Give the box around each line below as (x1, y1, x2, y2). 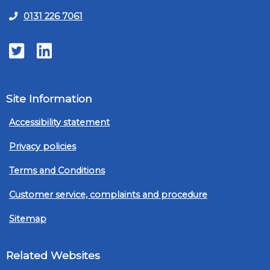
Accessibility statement (9, 117, 110, 128)
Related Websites (6, 249, 100, 262)
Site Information (6, 92, 92, 105)
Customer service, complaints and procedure (9, 189, 207, 201)
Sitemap (9, 213, 46, 225)
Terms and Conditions (9, 165, 105, 177)
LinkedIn (36, 43, 83, 56)
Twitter (8, 43, 45, 56)
